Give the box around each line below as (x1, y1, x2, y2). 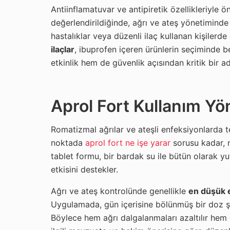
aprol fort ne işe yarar (85, 137, 170, 148)
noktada (51, 137, 85, 148)
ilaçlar (51, 44, 74, 54)
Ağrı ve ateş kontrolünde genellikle (51, 185, 188, 196)
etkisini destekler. (51, 164, 118, 175)
